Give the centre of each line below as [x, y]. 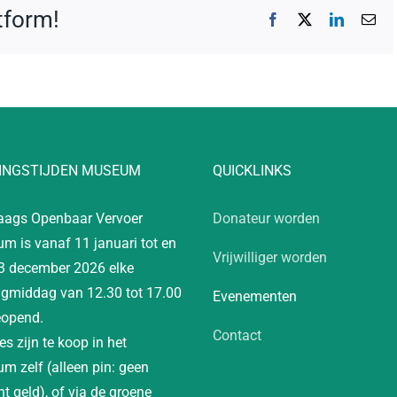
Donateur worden [266, 218]
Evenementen [255, 296]
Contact [237, 335]
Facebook [307, 19]
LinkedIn [369, 19]
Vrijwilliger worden [270, 257]
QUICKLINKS [252, 170]
